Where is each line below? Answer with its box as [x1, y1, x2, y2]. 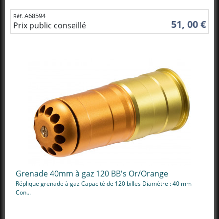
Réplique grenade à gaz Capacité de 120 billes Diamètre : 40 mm [16, 179, 192, 188]
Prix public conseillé [13, 20, 86, 31]
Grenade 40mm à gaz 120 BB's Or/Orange [16, 168, 168, 179]
